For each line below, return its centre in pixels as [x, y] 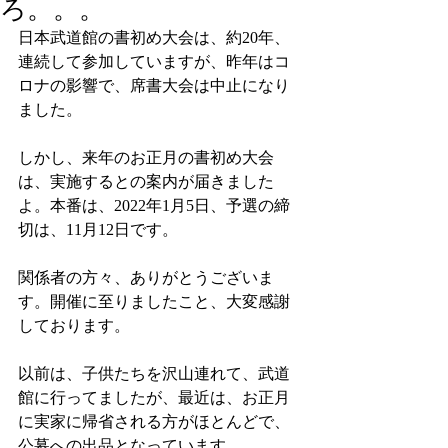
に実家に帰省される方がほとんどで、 [154, 421]
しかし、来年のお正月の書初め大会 [146, 157]
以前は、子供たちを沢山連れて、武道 [154, 373]
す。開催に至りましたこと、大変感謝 [154, 301]
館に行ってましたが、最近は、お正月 [154, 397]
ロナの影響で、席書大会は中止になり [154, 85]
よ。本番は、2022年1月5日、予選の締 [154, 205]
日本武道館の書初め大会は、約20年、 [154, 37]
